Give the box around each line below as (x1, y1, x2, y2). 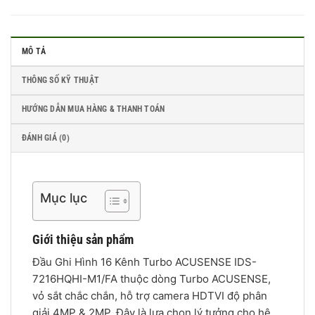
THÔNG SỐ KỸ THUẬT (22, 75, 100, 86)
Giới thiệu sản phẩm (32, 231, 134, 247)
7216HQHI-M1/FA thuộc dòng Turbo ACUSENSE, (32, 271, 271, 285)
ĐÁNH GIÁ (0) (22, 133, 70, 143)
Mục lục (40, 190, 87, 205)
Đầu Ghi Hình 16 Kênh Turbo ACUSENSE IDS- (32, 255, 257, 269)
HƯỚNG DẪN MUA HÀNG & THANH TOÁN (22, 104, 165, 115)
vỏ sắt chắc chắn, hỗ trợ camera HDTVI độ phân (32, 288, 267, 302)
